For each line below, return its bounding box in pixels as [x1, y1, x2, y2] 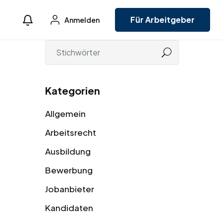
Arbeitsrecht [45, 126, 96, 138]
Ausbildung [45, 145, 91, 157]
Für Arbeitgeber [130, 14, 195, 25]
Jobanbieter [45, 183, 94, 194]
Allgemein [45, 108, 86, 119]
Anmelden [63, 15, 100, 25]
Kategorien [45, 84, 100, 97]
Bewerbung [45, 164, 93, 175]
